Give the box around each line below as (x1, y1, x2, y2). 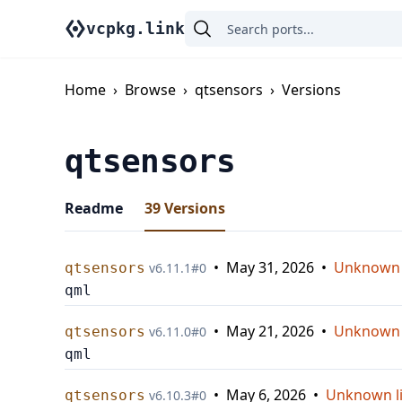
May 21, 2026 (226, 321, 314, 341)
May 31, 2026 (226, 258, 314, 277)
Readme (65, 198, 123, 218)
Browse (125, 80, 176, 100)
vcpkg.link (86, 19, 185, 38)
